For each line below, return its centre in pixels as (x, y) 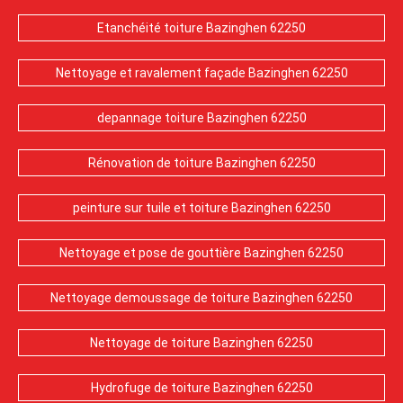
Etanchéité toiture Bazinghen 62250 (201, 28)
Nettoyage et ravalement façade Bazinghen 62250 (201, 73)
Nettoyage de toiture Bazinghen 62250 (201, 343)
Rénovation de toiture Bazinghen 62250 (201, 163)
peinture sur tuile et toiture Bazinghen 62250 (201, 208)
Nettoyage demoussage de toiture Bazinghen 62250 (201, 298)
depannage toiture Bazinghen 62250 (201, 118)
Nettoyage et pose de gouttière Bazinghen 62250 (201, 253)
